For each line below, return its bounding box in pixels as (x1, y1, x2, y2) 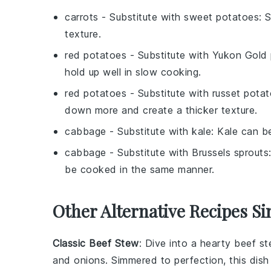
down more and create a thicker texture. (65, 104, 258, 116)
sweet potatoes (184, 11, 259, 23)
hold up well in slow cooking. (65, 66, 201, 78)
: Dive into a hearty (139, 237, 234, 249)
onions (74, 254, 105, 266)
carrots (65, 11, 99, 23)
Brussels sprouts (192, 146, 269, 158)
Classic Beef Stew (53, 237, 139, 249)
